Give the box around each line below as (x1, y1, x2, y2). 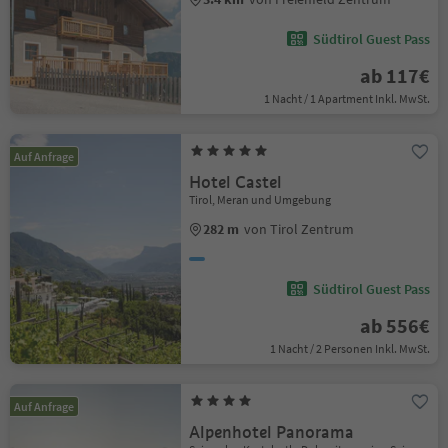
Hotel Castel (189, 172, 283, 193)
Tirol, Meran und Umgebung (189, 192, 332, 207)
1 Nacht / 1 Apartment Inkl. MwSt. (263, 91, 430, 106)
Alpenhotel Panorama (189, 422, 355, 443)
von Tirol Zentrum (244, 220, 355, 238)
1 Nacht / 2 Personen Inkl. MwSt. (269, 341, 430, 356)
